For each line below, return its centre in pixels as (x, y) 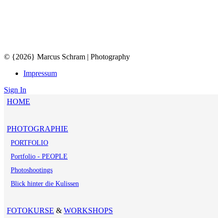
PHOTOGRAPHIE (37, 128)
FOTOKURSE (30, 210)
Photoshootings (32, 170)
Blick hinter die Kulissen (45, 183)
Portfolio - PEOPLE (39, 156)
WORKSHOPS (88, 210)
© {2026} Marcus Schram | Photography (67, 56)
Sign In (15, 90)
